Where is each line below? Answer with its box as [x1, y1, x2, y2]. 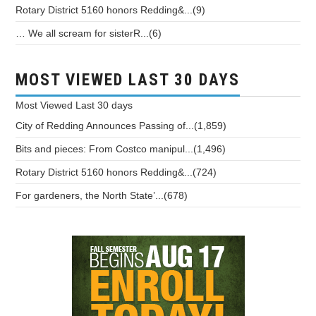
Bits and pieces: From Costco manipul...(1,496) [16, 143, 226, 155]
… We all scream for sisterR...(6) [16, 28, 162, 39]
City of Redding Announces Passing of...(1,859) [16, 120, 227, 132]
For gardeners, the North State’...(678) [16, 190, 188, 202]
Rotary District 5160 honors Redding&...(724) [16, 166, 217, 178]
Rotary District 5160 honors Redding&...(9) [16, 4, 206, 16]
